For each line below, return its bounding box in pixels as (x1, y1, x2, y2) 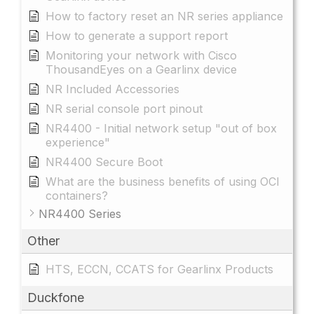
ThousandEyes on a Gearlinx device (46, 62, 237, 76)
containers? (46, 188, 108, 203)
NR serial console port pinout (46, 101, 203, 116)
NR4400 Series (39, 206, 121, 221)
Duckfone (27, 289, 84, 305)
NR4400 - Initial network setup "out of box (46, 121, 277, 135)
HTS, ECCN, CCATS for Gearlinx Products (46, 261, 273, 276)
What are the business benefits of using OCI (46, 174, 280, 189)
